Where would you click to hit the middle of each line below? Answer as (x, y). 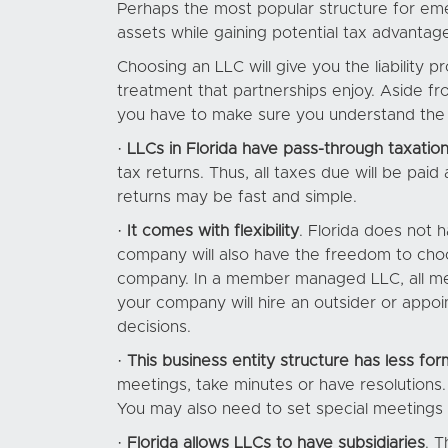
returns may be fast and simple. (237, 197)
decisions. (154, 327)
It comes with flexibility (213, 231)
